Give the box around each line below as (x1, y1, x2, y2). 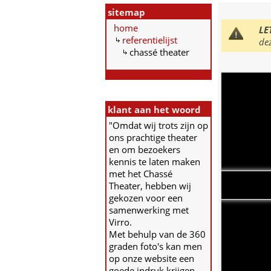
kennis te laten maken (109, 155, 200, 168)
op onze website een (109, 252, 194, 264)
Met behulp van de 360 (109, 228, 206, 240)
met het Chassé (109, 168, 172, 180)
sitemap (108, 6, 145, 18)
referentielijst (122, 34, 177, 46)
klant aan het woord (108, 103, 201, 116)
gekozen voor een (109, 192, 183, 204)
